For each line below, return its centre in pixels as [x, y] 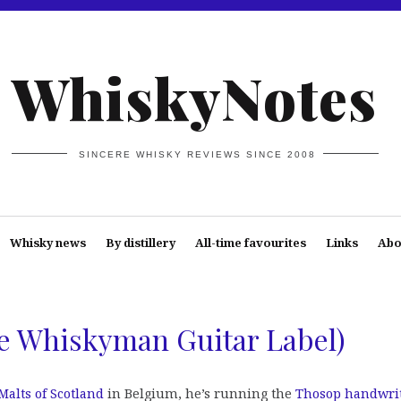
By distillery [140, 243]
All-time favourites [250, 243]
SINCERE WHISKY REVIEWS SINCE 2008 [198, 154]
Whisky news [47, 243]
